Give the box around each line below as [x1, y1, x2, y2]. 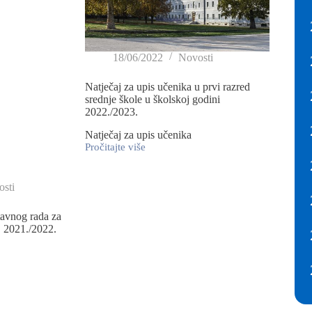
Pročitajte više [84, 141, 146, 153]
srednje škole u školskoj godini [84, 93, 220, 105]
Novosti [178, 51, 213, 63]
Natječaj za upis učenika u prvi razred [84, 80, 250, 93]
